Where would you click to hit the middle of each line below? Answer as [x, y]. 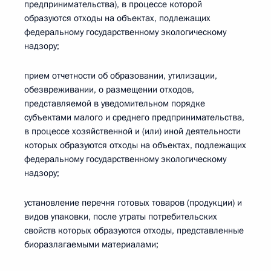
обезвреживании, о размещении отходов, [109, 90]
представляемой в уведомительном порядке [115, 103]
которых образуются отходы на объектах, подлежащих [135, 145]
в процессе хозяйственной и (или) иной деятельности [132, 131]
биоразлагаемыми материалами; [91, 244]
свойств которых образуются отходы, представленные [134, 230]
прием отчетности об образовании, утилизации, [121, 76]
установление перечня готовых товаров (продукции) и [133, 203]
